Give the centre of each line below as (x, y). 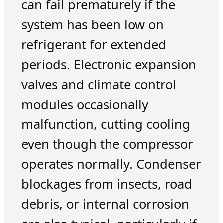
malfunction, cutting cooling (106, 124)
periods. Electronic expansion (109, 64)
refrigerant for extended (94, 44)
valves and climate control (99, 84)
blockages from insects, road (107, 184)
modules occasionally (85, 104)
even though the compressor (107, 144)
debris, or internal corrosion (105, 204)
